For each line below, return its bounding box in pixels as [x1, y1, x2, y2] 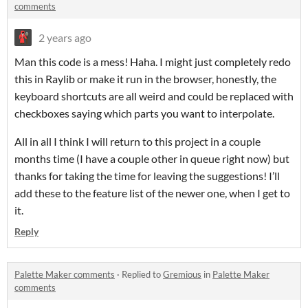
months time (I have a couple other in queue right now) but [14, 152, 289, 166]
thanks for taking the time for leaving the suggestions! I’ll [14, 169, 280, 183]
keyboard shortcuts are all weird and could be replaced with [14, 89, 294, 103]
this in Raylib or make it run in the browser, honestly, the [14, 72, 276, 86]
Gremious [163, 269, 201, 280]
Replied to [122, 269, 163, 280]
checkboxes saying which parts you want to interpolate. [14, 107, 274, 120]
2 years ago [38, 31, 91, 45]
